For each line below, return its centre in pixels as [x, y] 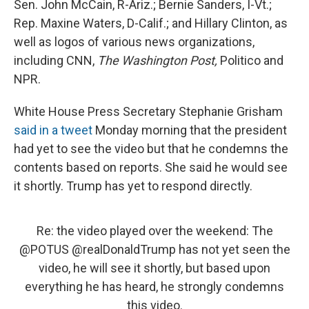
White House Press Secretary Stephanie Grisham [148, 112]
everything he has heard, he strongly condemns [154, 287]
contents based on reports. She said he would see [151, 168]
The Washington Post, [157, 61]
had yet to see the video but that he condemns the [151, 149]
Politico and [250, 61]
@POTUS [44, 250]
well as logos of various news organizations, [134, 42]
